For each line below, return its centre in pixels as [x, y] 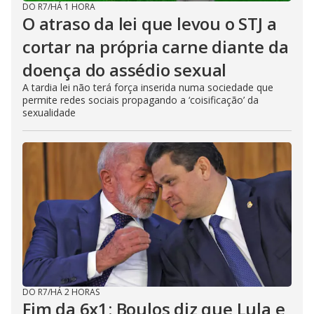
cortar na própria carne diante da [156, 47]
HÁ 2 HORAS [75, 292]
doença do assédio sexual [125, 70]
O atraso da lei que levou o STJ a [150, 24]
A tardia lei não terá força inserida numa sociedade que [148, 88]
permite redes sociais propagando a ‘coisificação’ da [141, 100]
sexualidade [49, 113]
